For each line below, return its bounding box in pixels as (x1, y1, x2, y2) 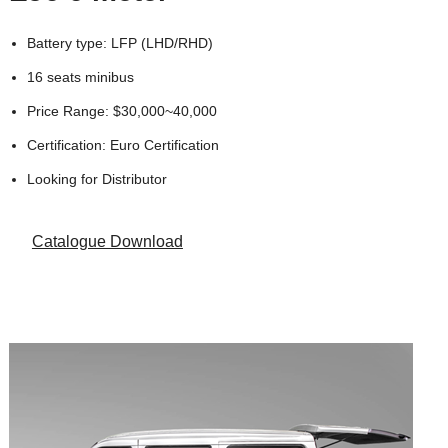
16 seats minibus (26, 69, 134, 86)
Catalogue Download (31, 232, 183, 250)
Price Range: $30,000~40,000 (26, 103, 217, 120)
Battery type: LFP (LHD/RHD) (26, 35, 213, 52)
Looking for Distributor (26, 171, 167, 188)
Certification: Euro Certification (26, 137, 219, 154)
